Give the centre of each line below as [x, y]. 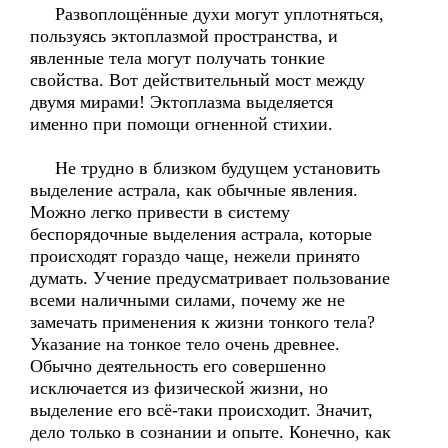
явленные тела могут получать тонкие [177, 58]
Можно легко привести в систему [160, 212]
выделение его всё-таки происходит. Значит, [201, 410]
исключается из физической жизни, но [179, 388]
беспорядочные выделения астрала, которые [201, 234]
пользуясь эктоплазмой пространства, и [184, 36]
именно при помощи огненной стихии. [181, 124]
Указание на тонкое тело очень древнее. [185, 344]
